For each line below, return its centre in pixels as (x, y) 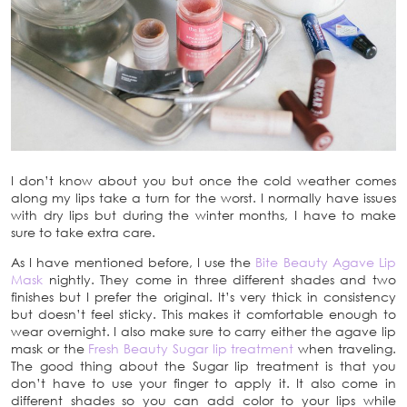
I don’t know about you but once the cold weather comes (203, 180)
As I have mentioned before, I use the (134, 262)
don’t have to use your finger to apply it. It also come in (203, 382)
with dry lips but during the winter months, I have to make (203, 214)
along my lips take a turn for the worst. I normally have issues (203, 197)
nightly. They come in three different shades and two (219, 279)
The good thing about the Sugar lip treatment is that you (203, 365)
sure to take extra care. (83, 232)
